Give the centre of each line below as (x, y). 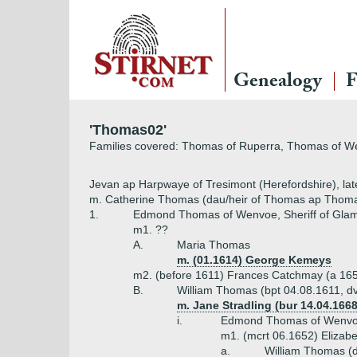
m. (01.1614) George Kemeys (254, 260)
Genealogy (278, 83)
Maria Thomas (214, 245)
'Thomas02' (128, 130)
